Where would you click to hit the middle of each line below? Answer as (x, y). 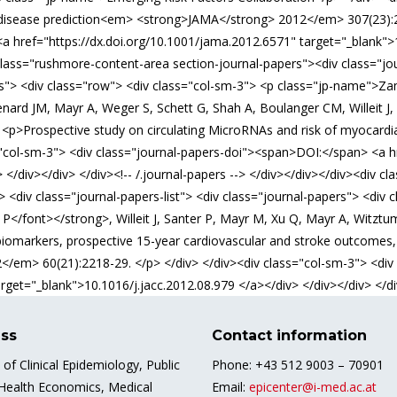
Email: (230, 387)
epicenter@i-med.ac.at (313, 387)
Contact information (289, 335)
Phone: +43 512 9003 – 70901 (298, 365)
